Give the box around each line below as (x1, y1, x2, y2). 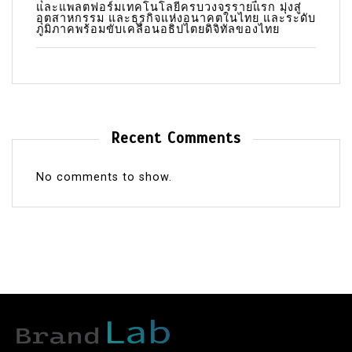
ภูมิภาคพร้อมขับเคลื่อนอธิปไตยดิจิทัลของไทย (36, 22, 280, 36)
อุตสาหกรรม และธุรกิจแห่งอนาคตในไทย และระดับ (36, 11, 316, 25)
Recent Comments (111, 128, 241, 148)
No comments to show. (36, 170, 172, 184)
